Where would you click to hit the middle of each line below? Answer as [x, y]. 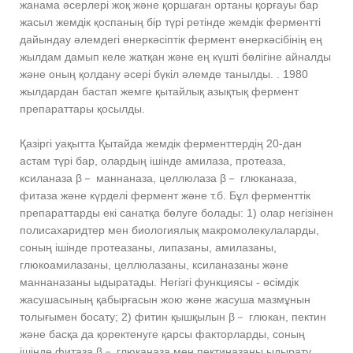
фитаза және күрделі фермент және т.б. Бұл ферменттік [165, 196]
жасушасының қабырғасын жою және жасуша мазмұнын [165, 300]
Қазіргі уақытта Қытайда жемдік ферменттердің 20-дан [161, 144]
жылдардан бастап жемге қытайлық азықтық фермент [159, 92]
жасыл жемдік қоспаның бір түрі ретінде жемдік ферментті [170, 22]
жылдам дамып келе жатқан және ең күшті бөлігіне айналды [175, 57]
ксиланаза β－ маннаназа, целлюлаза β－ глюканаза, [158, 178]
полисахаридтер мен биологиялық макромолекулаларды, [169, 230]
